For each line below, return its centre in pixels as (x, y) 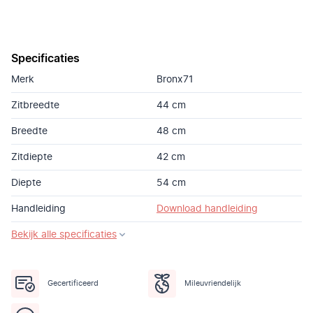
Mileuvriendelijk (213, 283)
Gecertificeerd (73, 283)
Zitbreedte (35, 105)
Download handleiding (207, 209)
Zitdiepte (32, 157)
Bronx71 (175, 80)
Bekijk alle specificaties (64, 235)
